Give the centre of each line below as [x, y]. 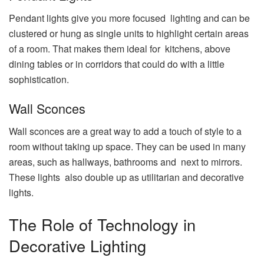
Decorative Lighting [77, 245]
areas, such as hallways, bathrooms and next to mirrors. [126, 162]
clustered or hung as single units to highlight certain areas [129, 33]
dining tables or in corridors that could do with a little [117, 64]
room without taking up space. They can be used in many [127, 147]
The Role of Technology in [102, 224]
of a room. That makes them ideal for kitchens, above [120, 48]
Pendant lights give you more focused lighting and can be [129, 18]
